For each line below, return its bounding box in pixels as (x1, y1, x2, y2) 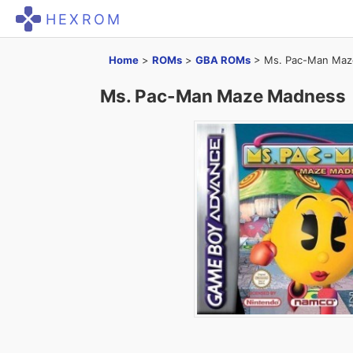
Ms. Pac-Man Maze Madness (100, 85, 346, 106)
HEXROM (46, 11, 123, 28)
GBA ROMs (195, 54, 251, 66)
